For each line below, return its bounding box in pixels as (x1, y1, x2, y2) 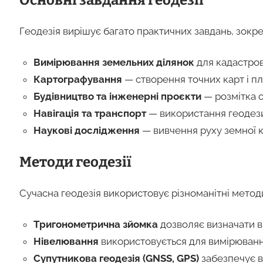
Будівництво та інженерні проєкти (33, 90, 201, 102)
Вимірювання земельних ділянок (33, 56, 194, 68)
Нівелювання (33, 235, 99, 247)
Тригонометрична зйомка (33, 218, 158, 230)
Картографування (33, 73, 122, 85)
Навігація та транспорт (33, 107, 146, 119)
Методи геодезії (19, 153, 131, 170)
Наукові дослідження (33, 124, 140, 136)
